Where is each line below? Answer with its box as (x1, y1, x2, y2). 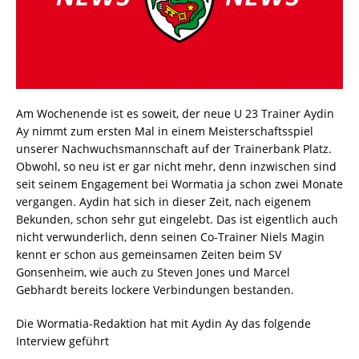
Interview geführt (16, 333, 109, 349)
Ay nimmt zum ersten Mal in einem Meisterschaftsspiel (16, 123, 313, 139)
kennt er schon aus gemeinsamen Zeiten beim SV (16, 247, 281, 263)
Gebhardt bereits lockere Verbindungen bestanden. (16, 282, 294, 298)
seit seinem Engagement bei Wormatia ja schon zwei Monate (16, 176, 343, 192)
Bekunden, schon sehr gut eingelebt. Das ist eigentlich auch (16, 212, 338, 228)
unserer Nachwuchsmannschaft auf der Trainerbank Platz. (16, 141, 332, 157)
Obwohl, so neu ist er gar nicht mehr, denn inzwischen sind (16, 159, 337, 175)
